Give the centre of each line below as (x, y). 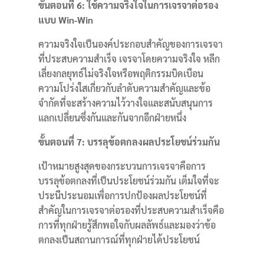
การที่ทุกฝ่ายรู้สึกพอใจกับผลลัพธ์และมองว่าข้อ (127, 225)
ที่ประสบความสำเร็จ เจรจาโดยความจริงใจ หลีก (129, 59)
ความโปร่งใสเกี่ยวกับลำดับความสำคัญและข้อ (124, 88)
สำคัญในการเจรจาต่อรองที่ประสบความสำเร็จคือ (131, 210)
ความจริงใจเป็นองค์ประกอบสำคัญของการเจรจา (130, 44)
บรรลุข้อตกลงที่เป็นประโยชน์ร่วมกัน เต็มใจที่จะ (128, 181)
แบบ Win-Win (65, 20)
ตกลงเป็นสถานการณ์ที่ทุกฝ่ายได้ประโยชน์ (119, 240)
